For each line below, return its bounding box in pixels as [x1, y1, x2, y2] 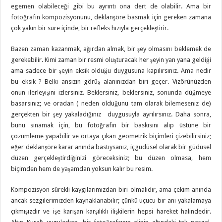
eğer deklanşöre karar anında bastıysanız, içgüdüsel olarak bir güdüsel [11, 143, 211, 151]
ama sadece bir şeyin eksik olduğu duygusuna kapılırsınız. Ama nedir [11, 67, 211, 75]
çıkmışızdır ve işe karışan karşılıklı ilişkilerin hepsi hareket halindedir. [11, 208, 211, 216]
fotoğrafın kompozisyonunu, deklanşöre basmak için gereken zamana [11, 13, 211, 21]
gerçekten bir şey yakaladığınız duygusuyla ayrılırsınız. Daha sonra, [11, 111, 211, 118]
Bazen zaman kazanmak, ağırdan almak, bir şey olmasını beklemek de [11, 45, 211, 53]
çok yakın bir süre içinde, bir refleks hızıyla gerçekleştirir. [11, 24, 169, 32]
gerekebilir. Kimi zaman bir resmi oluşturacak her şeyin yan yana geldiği [11, 56, 211, 64]
